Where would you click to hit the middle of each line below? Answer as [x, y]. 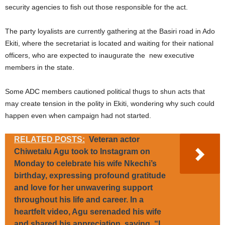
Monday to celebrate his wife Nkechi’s [85, 163]
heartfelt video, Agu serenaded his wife [88, 211]
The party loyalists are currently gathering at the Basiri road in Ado [110, 31]
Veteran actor [114, 139]
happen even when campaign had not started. [78, 115]
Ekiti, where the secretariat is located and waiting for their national [109, 43]
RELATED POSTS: [49, 139]
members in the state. [40, 67]
